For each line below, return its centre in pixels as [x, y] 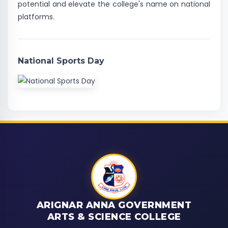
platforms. [36, 17]
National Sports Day [61, 61]
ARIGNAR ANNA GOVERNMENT [114, 205]
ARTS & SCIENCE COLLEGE [114, 217]
